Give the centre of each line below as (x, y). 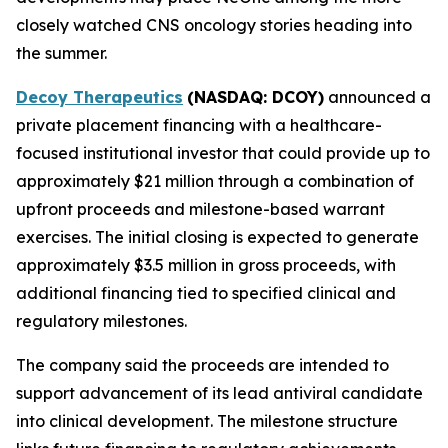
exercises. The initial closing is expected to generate (217, 237)
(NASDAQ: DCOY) (255, 97)
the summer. (61, 53)
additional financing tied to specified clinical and (206, 293)
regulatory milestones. (101, 321)
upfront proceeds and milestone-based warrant (200, 209)
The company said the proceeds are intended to (202, 365)
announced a (377, 97)
